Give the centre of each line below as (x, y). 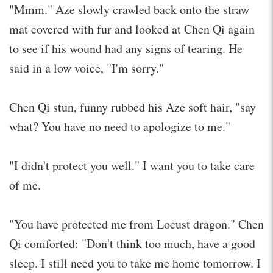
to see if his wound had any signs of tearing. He (126, 48)
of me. (25, 185)
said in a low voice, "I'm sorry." (87, 68)
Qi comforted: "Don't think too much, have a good (132, 243)
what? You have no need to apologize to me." (120, 126)
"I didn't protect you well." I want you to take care (132, 165)
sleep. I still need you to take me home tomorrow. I (135, 263)
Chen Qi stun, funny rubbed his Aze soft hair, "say (133, 107)
